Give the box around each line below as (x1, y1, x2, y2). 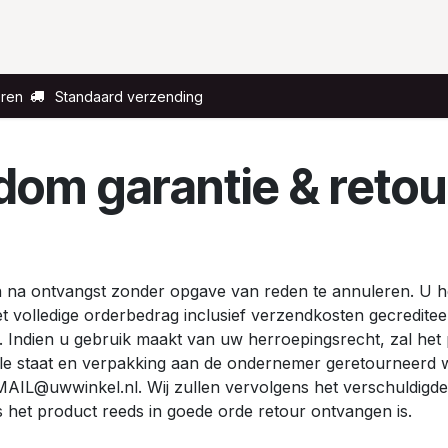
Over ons (287, 27, 358, 47)
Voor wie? (16, 27, 93, 47)
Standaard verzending (55, 87, 203, 105)
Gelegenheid (143, 27, 237, 47)
